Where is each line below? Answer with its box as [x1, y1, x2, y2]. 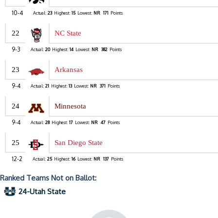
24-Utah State [18, 187, 66, 197]
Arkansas [54, 66, 83, 74]
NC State [54, 29, 81, 37]
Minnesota [54, 102, 86, 110]
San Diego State [54, 139, 103, 147]
